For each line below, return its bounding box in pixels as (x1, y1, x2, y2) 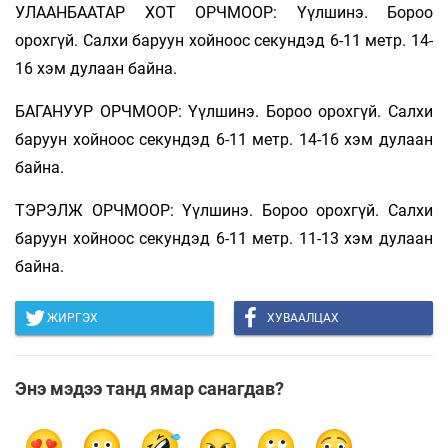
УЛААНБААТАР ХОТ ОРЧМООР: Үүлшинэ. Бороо (15, 3, 433, 23)
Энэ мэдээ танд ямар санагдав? (15, 378, 284, 400)
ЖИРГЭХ (47, 311, 98, 326)
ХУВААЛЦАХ (267, 311, 339, 326)
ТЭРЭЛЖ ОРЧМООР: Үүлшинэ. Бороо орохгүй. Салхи (15, 201, 433, 221)
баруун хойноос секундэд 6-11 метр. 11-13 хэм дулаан (15, 229, 433, 249)
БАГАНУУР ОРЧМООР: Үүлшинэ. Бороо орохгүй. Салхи (15, 102, 433, 122)
